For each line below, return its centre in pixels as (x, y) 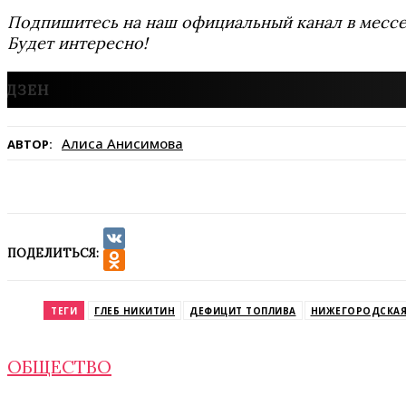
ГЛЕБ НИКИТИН (135, 311)
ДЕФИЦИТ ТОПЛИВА (243, 311)
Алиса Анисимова (122, 143)
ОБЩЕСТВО (59, 367)
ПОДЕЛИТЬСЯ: (53, 253)
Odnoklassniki (151, 282)
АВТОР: (30, 144)
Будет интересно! (77, 43)
